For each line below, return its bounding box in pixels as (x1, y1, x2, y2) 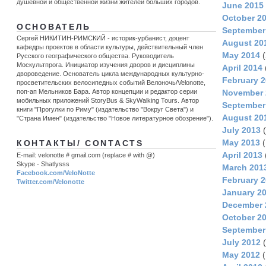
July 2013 (222, 125, 261, 135)
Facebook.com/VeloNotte (17, 169, 95, 176)
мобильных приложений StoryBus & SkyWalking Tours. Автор (17, 97, 199, 104)
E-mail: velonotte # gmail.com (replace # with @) (17, 151, 155, 159)
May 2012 (222, 250, 260, 260)
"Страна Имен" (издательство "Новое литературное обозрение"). (17, 115, 213, 122)
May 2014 (222, 50, 260, 61)
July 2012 (222, 237, 261, 248)
